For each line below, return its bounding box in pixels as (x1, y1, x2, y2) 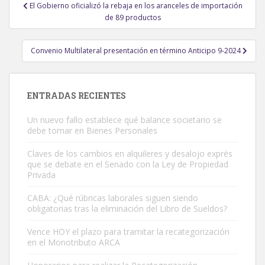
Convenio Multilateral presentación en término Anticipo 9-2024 (31, 45, 243, 56)
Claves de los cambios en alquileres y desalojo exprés (27, 147, 232, 159)
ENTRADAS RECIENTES (27, 89, 126, 101)
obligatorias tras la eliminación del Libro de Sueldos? (27, 202, 227, 214)
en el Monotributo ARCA (27, 236, 120, 248)
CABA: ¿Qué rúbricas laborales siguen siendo (27, 192, 198, 203)
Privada (27, 169, 56, 180)
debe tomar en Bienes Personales (27, 124, 157, 136)
